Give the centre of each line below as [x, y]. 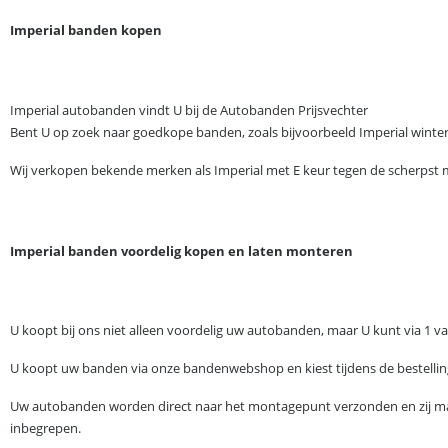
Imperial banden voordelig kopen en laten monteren [181, 251]
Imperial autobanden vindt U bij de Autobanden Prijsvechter [189, 110]
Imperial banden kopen [86, 30]
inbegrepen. [45, 428]
